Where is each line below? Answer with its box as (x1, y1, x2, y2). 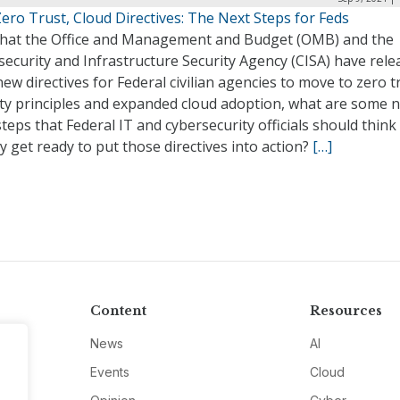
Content (89, 303, 146, 319)
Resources (310, 303, 383, 319)
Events (89, 364, 129, 379)
